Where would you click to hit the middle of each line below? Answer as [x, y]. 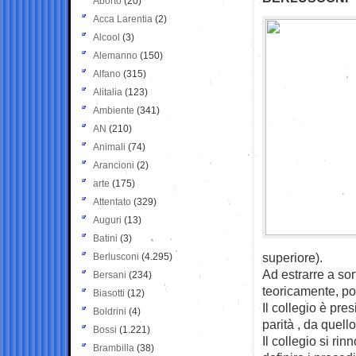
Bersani [110, 275]
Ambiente [114, 110]
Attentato [112, 201]
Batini [105, 238]
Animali [109, 147]
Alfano [107, 74]
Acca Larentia [123, 19]
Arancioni [114, 165]
